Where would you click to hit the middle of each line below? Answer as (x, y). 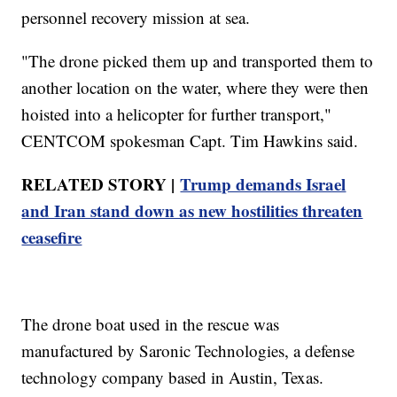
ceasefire (52, 237)
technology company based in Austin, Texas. (173, 377)
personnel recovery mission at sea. (136, 17)
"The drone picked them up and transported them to (198, 60)
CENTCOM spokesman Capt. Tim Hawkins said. (190, 140)
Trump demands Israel (263, 183)
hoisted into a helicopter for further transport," (177, 113)
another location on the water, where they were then (195, 87)
